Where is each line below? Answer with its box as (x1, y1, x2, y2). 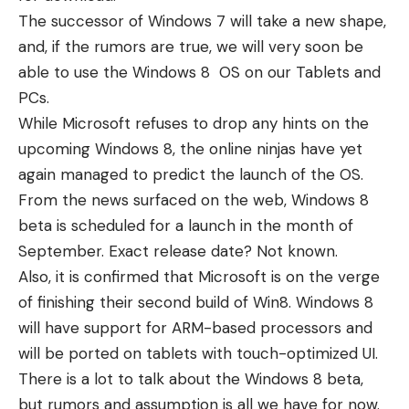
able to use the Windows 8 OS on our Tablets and (18, 62, 381, 82)
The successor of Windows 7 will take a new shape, (18, 11, 386, 31)
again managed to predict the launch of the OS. (18, 164, 363, 184)
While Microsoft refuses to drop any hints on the (18, 113, 369, 133)
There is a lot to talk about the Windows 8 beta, (18, 369, 363, 389)
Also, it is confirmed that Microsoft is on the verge (18, 267, 380, 287)
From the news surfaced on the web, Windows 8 (18, 190, 369, 210)
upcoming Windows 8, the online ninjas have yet (18, 139, 362, 159)
